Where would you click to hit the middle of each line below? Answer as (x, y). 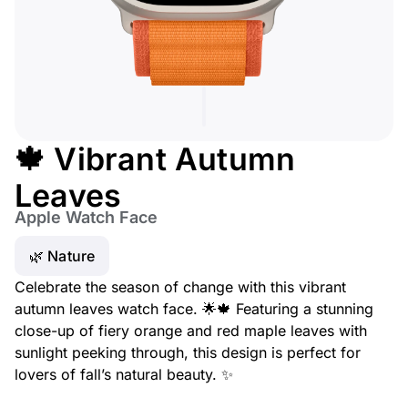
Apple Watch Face (86, 217)
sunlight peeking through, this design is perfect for (188, 352)
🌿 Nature (62, 256)
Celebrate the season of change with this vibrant (180, 287)
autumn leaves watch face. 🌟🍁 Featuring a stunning (194, 309)
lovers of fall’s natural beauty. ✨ (124, 374)
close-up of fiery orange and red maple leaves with (191, 331)
